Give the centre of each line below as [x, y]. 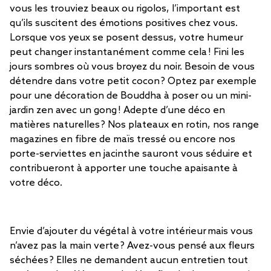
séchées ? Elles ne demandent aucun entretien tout [129, 260]
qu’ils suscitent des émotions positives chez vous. [124, 23]
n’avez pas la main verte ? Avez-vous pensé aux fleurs [132, 246]
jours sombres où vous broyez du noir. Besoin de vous [132, 67]
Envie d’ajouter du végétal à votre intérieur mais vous [131, 231]
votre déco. [40, 183]
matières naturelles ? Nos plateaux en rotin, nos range [134, 125]
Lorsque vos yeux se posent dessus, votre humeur [126, 38]
